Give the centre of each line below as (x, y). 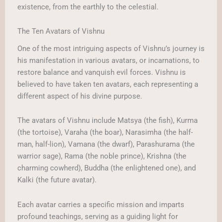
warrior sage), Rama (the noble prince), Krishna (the (102, 156)
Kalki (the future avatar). (57, 180)
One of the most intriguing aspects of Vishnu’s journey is (111, 48)
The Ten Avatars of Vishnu (61, 31)
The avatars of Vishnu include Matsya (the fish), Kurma (108, 121)
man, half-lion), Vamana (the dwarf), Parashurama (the (106, 144)
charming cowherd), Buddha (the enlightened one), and (107, 168)
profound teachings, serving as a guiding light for (98, 216)
